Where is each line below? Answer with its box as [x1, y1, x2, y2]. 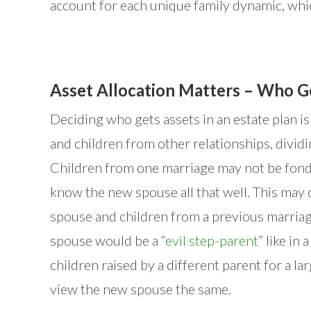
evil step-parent [165, 232, 258, 249]
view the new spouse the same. [50, 280, 231, 297]
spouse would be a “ [50, 232, 165, 249]
